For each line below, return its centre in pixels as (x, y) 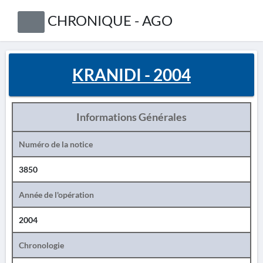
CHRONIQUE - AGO (110, 20)
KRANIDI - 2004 (131, 75)
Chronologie (41, 245)
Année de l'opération (56, 195)
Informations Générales (131, 117)
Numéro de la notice (56, 144)
